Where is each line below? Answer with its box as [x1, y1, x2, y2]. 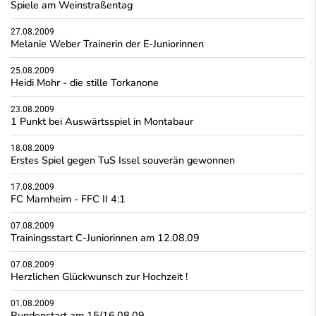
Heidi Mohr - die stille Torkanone [11, 75, 159, 90]
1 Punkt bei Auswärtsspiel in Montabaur [11, 114, 193, 128]
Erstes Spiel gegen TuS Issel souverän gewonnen [11, 152, 235, 167]
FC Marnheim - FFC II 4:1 [11, 191, 126, 206]
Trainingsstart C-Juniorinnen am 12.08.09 [11, 230, 200, 245]
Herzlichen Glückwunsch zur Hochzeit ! [11, 269, 188, 284]
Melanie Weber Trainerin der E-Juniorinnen [11, 36, 204, 51]
